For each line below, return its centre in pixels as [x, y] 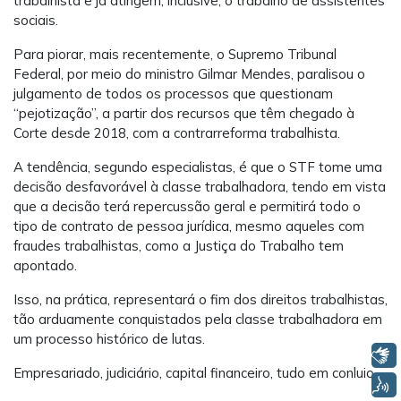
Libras [323, 356]
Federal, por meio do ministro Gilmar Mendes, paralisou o [189, 74]
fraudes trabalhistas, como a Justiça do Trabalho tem [179, 246]
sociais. [36, 21]
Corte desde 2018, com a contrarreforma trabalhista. [177, 133]
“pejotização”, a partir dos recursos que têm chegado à [184, 114]
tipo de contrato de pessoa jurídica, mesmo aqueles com [189, 226]
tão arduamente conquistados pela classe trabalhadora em [198, 320]
